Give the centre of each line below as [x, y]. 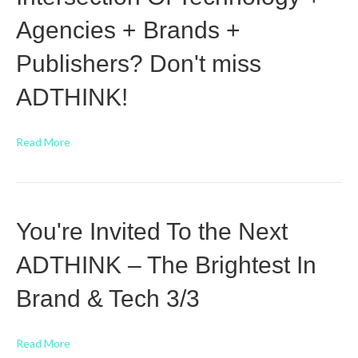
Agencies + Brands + [128, 30]
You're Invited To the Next [152, 231]
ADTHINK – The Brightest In [166, 265]
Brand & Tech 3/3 [108, 298]
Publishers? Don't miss [139, 64]
